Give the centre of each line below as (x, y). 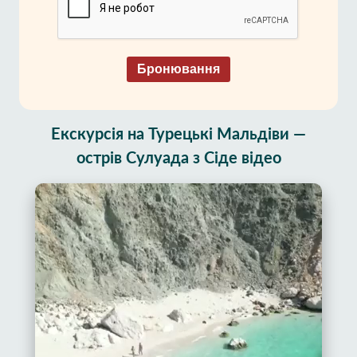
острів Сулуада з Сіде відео (178, 159)
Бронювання (178, 69)
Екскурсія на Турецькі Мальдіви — (178, 135)
